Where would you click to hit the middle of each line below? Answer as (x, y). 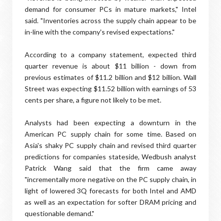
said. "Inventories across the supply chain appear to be (110, 20)
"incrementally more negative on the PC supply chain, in (110, 179)
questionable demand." (59, 213)
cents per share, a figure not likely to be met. (93, 100)
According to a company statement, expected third (110, 55)
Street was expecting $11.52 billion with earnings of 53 (110, 89)
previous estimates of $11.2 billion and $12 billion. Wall (110, 77)
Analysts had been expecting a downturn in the (110, 123)
